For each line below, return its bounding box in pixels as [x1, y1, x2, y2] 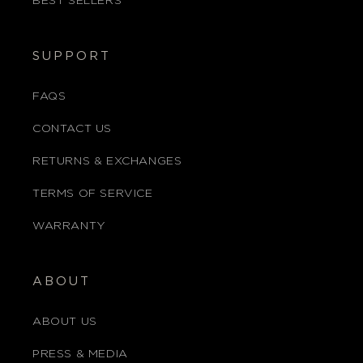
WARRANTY [32, 220, 106, 232]
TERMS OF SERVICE [32, 188, 153, 199]
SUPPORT [32, 50, 111, 62]
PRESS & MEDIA [32, 348, 128, 360]
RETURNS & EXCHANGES [32, 156, 182, 167]
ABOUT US [32, 316, 97, 327]
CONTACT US [32, 123, 112, 135]
